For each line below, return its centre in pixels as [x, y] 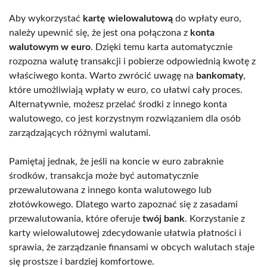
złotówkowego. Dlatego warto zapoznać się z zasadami [123, 204]
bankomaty [220, 75]
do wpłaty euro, [207, 18]
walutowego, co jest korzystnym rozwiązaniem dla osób [125, 118]
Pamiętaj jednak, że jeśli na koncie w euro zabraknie [116, 161]
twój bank [164, 218]
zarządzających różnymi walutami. [80, 133]
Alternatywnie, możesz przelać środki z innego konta [118, 104]
